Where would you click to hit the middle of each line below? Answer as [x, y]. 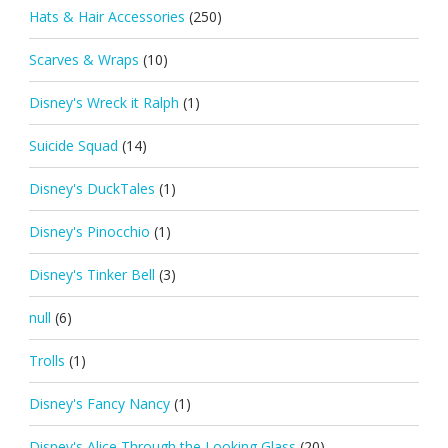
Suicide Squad [73, 145]
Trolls [46, 360]
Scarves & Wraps [83, 59]
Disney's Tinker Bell [91, 274]
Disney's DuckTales [91, 188]
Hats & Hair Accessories [106, 16]
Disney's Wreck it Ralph [103, 102]
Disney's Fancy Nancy [99, 403]
